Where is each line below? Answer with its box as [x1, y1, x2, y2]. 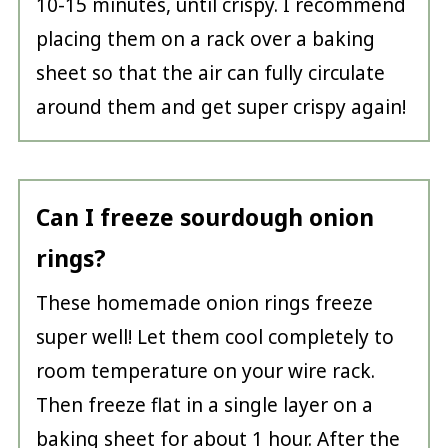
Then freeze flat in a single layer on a [35, 391, 373, 418]
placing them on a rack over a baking [35, 25, 375, 52]
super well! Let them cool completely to [35, 323, 394, 350]
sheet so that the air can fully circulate [35, 59, 385, 86]
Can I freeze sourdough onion [35, 201, 374, 233]
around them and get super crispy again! [35, 93, 406, 120]
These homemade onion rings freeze [35, 289, 373, 316]
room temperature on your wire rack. [35, 357, 375, 384]
